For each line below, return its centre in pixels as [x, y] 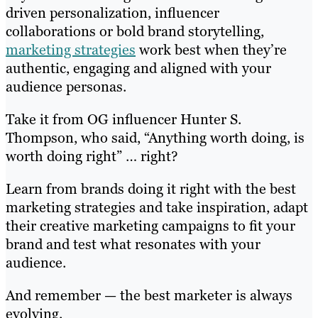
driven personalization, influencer [113, 13]
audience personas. [66, 87]
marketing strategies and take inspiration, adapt [157, 208]
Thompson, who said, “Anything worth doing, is [155, 138]
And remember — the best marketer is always [149, 296]
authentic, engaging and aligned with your [138, 68]
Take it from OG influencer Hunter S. [124, 120]
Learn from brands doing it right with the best [151, 189]
